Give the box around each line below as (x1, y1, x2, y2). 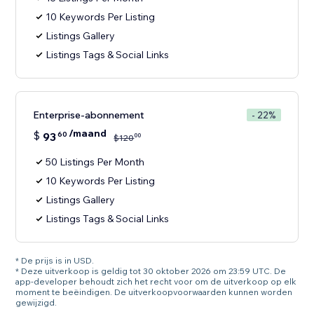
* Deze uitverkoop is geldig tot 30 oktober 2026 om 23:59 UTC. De (15, 266, 287, 277)
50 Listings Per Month (46, 156, 145, 169)
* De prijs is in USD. (15, 255, 95, 266)
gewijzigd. (15, 297, 57, 308)
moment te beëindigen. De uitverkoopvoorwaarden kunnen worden (15, 287, 293, 298)
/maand (69, 127, 107, 140)
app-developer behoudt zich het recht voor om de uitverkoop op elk (15, 276, 297, 287)
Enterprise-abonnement (33, 109, 145, 122)
